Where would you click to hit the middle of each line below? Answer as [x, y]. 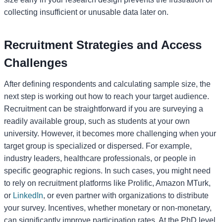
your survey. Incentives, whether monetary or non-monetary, [108, 208]
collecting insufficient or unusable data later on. [86, 12]
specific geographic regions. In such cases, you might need [107, 170]
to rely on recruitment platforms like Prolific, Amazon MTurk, [107, 183]
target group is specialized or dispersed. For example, [98, 146]
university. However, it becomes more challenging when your [110, 133]
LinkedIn [28, 195]
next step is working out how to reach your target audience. [107, 96]
